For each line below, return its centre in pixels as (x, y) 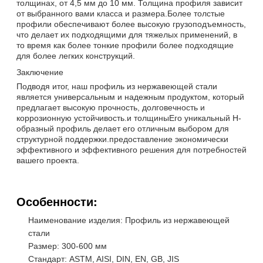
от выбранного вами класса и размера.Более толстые (121, 13)
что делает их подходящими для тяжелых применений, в (127, 34)
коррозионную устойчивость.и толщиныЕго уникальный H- (129, 118)
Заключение (40, 72)
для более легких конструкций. (76, 55)
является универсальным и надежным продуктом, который (130, 97)
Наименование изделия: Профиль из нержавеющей (129, 220)
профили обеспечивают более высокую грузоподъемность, (131, 24)
